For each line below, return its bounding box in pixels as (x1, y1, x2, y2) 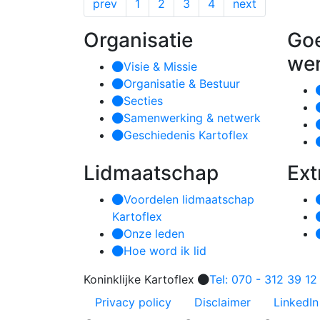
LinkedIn (274, 295, 319, 309)
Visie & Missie (124, 59, 197, 74)
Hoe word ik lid (124, 244, 206, 258)
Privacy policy (95, 295, 171, 309)
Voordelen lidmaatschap (124, 192, 254, 206)
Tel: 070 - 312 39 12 (209, 272, 317, 286)
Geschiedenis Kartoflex (124, 128, 249, 142)
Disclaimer (194, 295, 251, 309)
